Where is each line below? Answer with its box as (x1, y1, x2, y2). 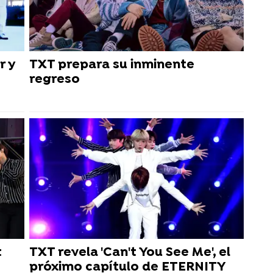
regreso (29, 71, 80, 87)
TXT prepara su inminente (29, 57, 194, 73)
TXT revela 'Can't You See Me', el (29, 244, 230, 260)
